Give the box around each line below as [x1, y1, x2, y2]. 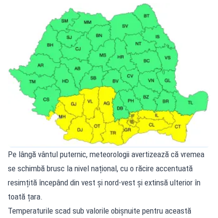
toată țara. [8, 192, 43, 202]
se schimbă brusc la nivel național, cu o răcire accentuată [8, 163, 193, 174]
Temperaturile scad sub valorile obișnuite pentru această [8, 206, 191, 216]
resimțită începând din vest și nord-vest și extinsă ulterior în [8, 178, 200, 188]
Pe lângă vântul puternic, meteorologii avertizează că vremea [8, 149, 204, 160]
